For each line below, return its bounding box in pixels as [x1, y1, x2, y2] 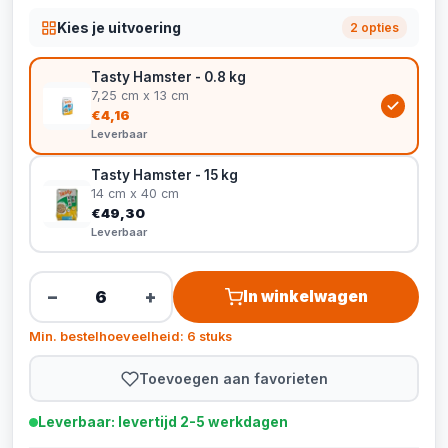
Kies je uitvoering [57, 18, 181, 36]
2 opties [350, 20, 399, 35]
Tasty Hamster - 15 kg [91, 167, 238, 183]
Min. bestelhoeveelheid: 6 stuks [29, 329, 232, 344]
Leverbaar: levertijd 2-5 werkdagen [38, 414, 288, 430]
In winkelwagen [242, 287, 368, 306]
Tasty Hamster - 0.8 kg [91, 69, 246, 85]
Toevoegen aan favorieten [138, 369, 328, 387]
